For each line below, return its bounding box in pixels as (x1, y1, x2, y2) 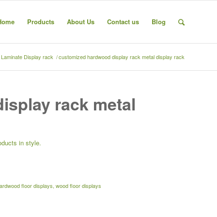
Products (27, 17, 54, 26)
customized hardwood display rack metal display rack (59, 53, 185, 61)
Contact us (107, 17, 139, 26)
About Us (67, 17, 94, 26)
